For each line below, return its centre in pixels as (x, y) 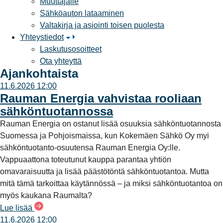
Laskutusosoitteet (71, 49)
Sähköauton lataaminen (82, 13)
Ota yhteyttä (61, 61)
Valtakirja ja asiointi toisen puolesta (102, 25)
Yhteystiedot (42, 37)
